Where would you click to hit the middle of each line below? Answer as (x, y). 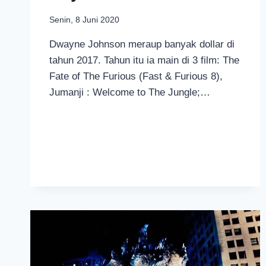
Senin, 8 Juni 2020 (84, 20)
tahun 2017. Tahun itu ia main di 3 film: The (144, 60)
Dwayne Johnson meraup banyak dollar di (142, 44)
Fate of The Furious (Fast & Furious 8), (136, 76)
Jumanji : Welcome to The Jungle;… (130, 92)
